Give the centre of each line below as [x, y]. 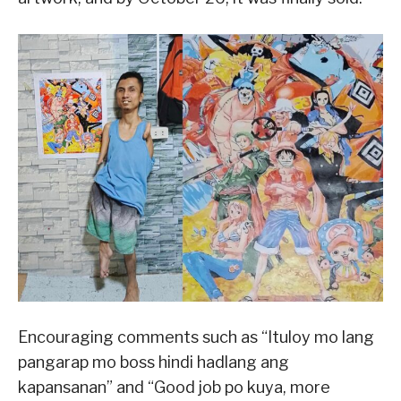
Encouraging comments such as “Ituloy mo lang [196, 337]
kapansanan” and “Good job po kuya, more [174, 387]
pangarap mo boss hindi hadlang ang [154, 362]
